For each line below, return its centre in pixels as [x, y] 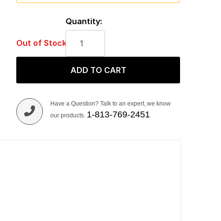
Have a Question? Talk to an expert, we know [110, 104]
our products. [68, 115]
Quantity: [84, 21]
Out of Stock [41, 43]
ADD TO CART [98, 70]
